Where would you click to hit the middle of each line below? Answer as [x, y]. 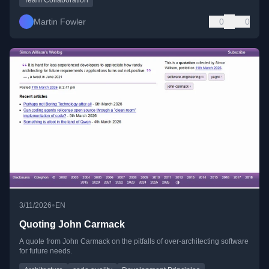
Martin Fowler [60, 21]
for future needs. [46, 251]
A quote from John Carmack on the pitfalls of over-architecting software [134, 242]
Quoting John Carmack [72, 225]
